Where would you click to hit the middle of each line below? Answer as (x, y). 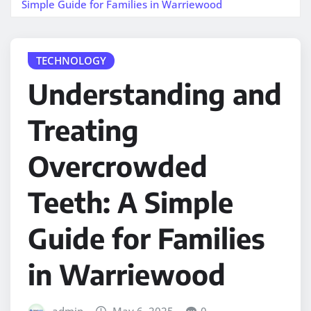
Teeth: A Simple (131, 202)
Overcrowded (118, 166)
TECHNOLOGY (71, 60)
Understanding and (155, 94)
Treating (83, 130)
